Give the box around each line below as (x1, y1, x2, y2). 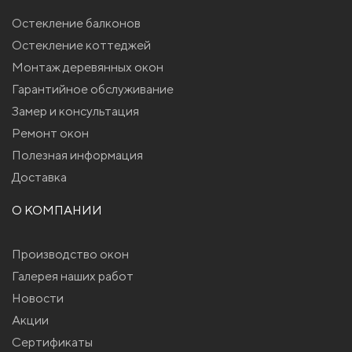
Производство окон (12, 247, 129, 262)
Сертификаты (12, 335, 93, 350)
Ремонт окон (12, 126, 89, 141)
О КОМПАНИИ (12, 203, 102, 218)
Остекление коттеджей (12, 38, 151, 53)
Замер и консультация (12, 104, 139, 119)
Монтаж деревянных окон (12, 60, 163, 75)
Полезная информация (12, 148, 143, 163)
